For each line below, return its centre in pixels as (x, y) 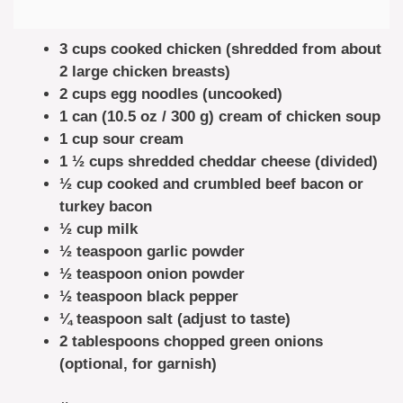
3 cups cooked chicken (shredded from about (220, 49)
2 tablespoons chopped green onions (191, 341)
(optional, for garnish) (138, 364)
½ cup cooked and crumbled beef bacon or (211, 184)
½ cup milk (99, 229)
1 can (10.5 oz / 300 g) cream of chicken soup (220, 116)
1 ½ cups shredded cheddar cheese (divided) (219, 161)
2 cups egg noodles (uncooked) (171, 94)
